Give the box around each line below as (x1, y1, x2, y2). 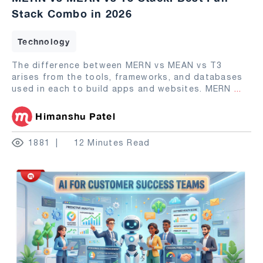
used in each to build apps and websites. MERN (12, 84, 234, 94)
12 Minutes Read (73, 138, 150, 148)
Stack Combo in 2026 (12, 7, 132, 21)
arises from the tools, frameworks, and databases (12, 72, 243, 82)
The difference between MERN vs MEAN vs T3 (12, 60, 222, 70)
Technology (18, 36, 70, 47)
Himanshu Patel (35, 110, 116, 122)
